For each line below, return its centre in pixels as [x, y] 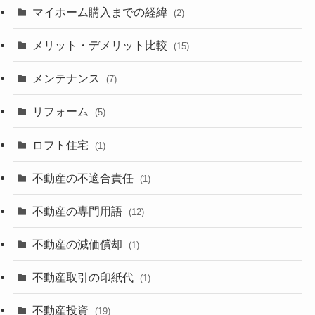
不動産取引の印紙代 [85, 277]
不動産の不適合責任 [85, 178]
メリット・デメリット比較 [102, 45]
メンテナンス [68, 78]
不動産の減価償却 [79, 244]
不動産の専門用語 [79, 211]
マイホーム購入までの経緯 [102, 12]
